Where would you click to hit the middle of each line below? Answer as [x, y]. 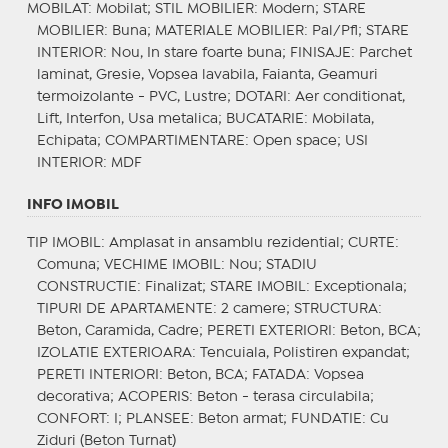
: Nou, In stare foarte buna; [196, 52]
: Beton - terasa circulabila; [281, 396]
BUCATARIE [264, 118]
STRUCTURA [335, 308]
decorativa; [77, 396]
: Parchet [381, 52]
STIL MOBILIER [204, 8]
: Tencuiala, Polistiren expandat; [300, 352]
